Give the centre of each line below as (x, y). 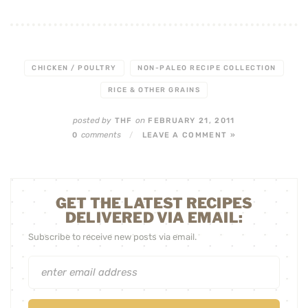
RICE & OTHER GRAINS (154, 90)
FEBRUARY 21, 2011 (190, 121)
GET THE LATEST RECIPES (154, 203)
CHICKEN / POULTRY (74, 68)
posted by (92, 120)
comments (101, 135)
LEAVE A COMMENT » (189, 135)
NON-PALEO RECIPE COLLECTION (207, 68)
